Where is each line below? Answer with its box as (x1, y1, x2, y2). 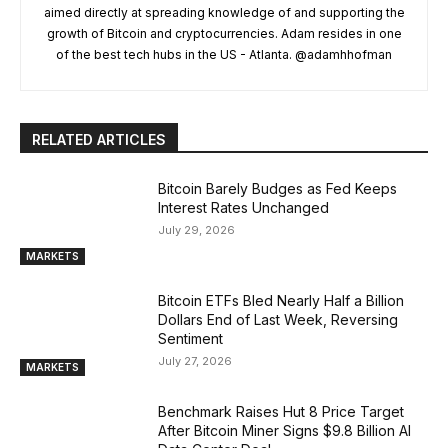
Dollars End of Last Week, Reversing (158, 310, 399, 328)
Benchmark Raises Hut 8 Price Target (158, 403, 405, 421)
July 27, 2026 (158, 353, 233, 368)
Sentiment (158, 329, 224, 347)
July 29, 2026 (158, 223, 236, 237)
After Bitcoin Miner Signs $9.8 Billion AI (158, 422, 412, 440)
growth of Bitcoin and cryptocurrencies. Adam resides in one (46, 26, 402, 41)
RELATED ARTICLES (32, 131, 166, 148)
